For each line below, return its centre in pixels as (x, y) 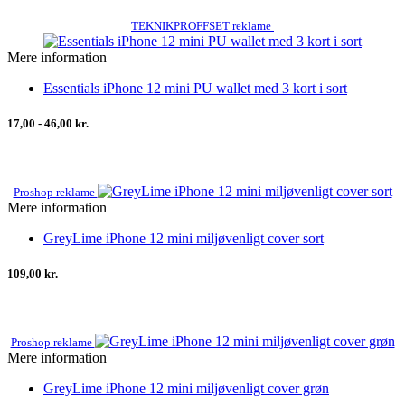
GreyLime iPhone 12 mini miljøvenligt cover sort (184, 238)
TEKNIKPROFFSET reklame (202, 25)
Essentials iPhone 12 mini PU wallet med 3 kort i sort (195, 88)
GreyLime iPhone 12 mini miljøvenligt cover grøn (186, 389)
